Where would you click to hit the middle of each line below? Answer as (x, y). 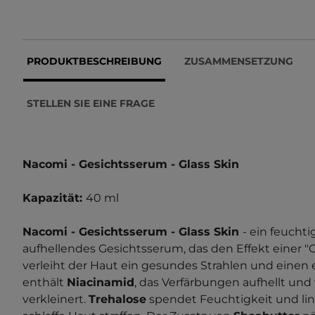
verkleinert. (56, 299)
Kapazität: (54, 198)
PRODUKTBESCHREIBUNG (94, 61)
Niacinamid (101, 282)
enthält (45, 282)
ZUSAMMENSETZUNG (239, 61)
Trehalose (117, 299)
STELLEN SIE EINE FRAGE (91, 103)
